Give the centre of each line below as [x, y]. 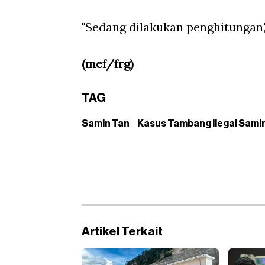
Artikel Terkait [122, 232]
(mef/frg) [108, 64]
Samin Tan [106, 124]
